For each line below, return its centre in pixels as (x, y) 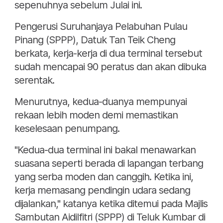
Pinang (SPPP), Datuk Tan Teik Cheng (95, 40)
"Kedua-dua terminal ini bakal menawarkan (105, 150)
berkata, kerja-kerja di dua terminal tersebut (108, 54)
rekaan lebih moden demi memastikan (96, 115)
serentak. (34, 80)
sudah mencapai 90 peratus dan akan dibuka (110, 67)
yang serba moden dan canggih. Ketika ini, (104, 177)
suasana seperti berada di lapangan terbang (109, 164)
